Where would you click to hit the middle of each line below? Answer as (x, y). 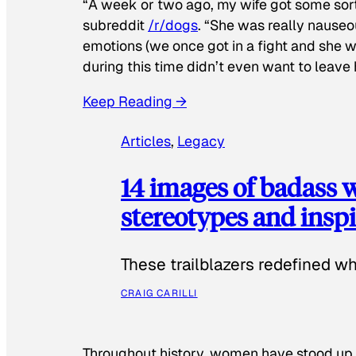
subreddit (115, 25)
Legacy (201, 141)
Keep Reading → (135, 101)
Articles (146, 141)
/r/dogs (173, 25)
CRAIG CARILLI (159, 294)
